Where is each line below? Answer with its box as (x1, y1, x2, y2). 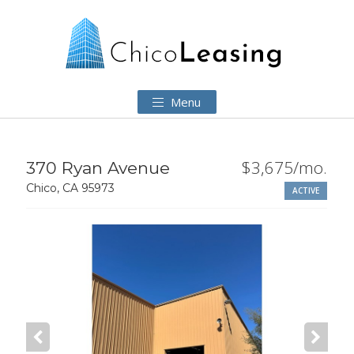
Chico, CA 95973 (26, 181, 115, 195)
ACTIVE (292, 185, 320, 196)
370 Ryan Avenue (26, 158, 171, 178)
